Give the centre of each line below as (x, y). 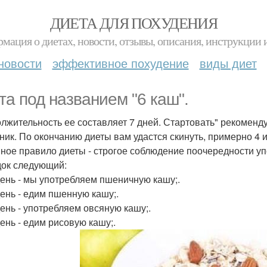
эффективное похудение (120, 63)
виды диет (228, 63)
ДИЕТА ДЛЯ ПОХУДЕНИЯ (133, 23)
